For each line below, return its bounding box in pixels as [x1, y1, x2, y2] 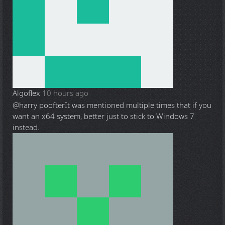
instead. [13, 122, 40, 134]
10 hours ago [42, 88, 88, 99]
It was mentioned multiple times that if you [65, 100, 211, 111]
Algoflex [13, 88, 40, 99]
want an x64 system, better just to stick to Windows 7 [13, 111, 194, 123]
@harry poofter [13, 100, 65, 111]
